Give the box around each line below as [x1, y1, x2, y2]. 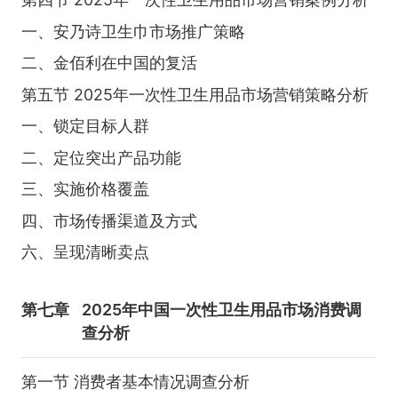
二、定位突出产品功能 [20, 147, 181, 167]
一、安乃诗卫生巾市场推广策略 [20, 21, 245, 41]
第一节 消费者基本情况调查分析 [20, 372, 250, 392]
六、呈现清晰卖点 [20, 243, 149, 262]
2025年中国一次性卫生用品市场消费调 [82, 299, 362, 319]
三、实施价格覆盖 [20, 179, 149, 199]
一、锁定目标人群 [20, 116, 149, 136]
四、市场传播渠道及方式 [20, 211, 197, 230]
